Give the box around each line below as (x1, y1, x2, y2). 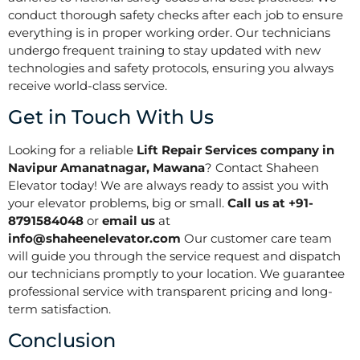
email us (102, 212, 158, 228)
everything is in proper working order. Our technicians (8, 24, 330, 40)
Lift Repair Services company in (137, 141, 334, 157)
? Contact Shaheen (205, 159, 319, 175)
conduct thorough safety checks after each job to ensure (8, 6, 343, 22)
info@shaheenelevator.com (8, 230, 181, 246)
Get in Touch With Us (8, 104, 214, 129)
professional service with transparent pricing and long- (8, 283, 333, 299)
